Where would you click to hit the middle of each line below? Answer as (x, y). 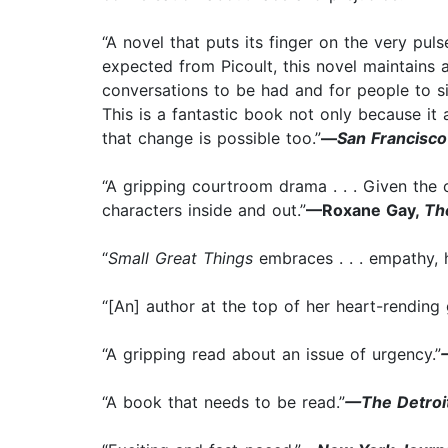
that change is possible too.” (211, 138)
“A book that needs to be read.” (223, 402)
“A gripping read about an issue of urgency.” (271, 354)
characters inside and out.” (204, 210)
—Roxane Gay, (365, 210)
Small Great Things (183, 258)
